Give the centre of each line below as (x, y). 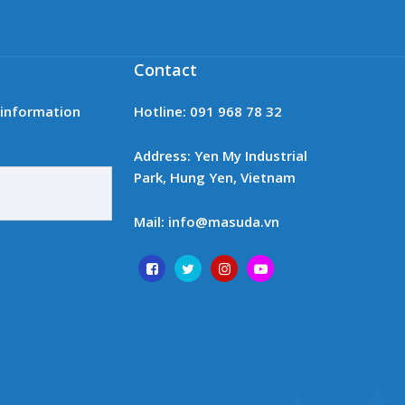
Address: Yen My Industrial (221, 155)
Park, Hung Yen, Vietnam (215, 177)
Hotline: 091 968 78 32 (208, 111)
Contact (165, 70)
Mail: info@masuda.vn (207, 221)
